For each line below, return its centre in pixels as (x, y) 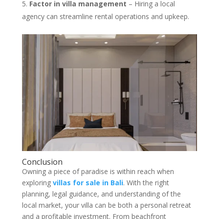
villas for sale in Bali (88, 183)
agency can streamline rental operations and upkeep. (105, 16)
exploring (37, 183)
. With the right (146, 183)
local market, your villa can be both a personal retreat (106, 205)
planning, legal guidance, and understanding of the (101, 194)
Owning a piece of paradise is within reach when (98, 171)
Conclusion (42, 162)
